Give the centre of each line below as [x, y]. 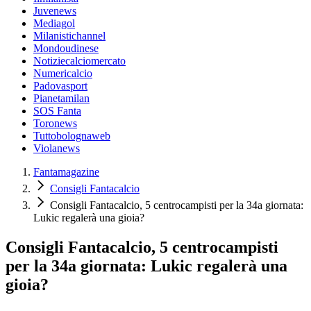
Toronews [55, 124]
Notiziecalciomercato [79, 61]
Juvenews [55, 11]
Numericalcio [63, 74]
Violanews [57, 149]
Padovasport [60, 86]
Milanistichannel [69, 36]
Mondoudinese [66, 49]
